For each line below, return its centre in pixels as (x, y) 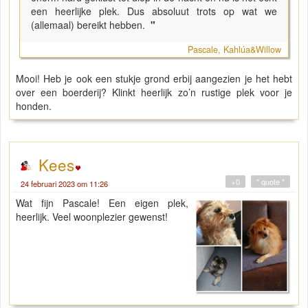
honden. (34, 106)
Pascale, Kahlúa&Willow (234, 50)
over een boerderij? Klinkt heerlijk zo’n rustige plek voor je (154, 92)
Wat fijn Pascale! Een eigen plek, (102, 203)
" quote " (271, 182)
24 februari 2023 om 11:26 (64, 184)
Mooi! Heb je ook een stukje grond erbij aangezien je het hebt (154, 79)
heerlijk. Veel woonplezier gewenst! (92, 217)
